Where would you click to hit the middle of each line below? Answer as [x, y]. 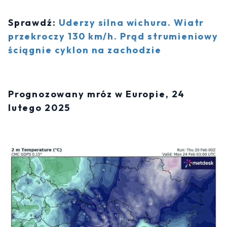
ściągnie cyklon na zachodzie [85, 50]
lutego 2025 [40, 108]
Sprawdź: [33, 23]
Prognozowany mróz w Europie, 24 [97, 94]
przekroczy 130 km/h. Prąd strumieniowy [113, 36]
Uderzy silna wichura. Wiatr [131, 23]
